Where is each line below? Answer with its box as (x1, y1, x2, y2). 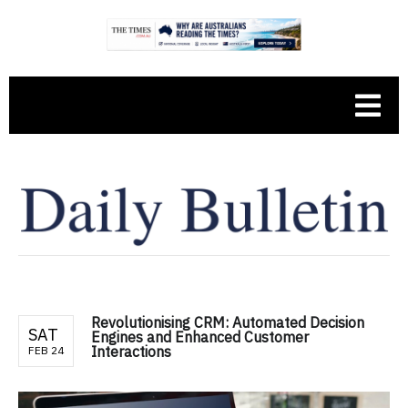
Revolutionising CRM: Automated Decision (91, 312, 364, 331)
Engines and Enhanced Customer (91, 327, 309, 346)
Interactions (91, 342, 171, 361)
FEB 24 (28, 342, 64, 357)
